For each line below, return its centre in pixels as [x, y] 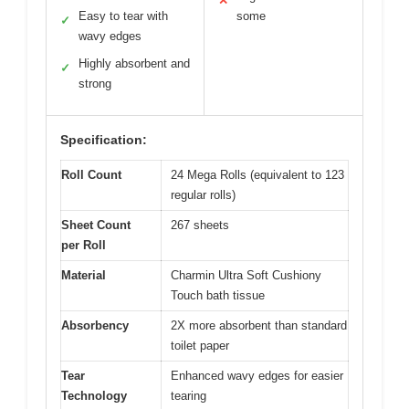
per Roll [84, 245]
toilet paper [200, 345]
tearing [189, 395]
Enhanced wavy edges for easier [257, 375]
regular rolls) [203, 194]
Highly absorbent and [134, 63]
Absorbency [95, 325]
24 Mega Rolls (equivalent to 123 [257, 174]
